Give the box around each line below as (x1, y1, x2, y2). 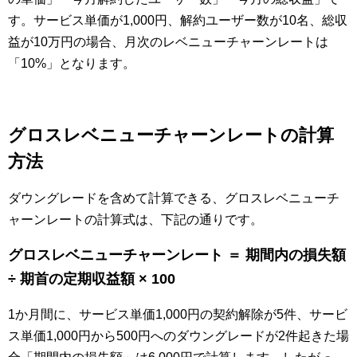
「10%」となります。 (8, 57, 135, 71)
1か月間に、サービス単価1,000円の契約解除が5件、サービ (8, 308, 347, 322)
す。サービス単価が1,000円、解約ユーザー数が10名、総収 (8, 14, 347, 28)
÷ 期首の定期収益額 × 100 (8, 271, 175, 288)
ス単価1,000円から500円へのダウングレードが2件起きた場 (8, 329, 349, 343)
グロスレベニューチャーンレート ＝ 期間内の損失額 (8, 247, 346, 264)
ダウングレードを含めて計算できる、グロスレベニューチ (8, 191, 339, 206)
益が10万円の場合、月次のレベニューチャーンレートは (8, 35, 328, 49)
